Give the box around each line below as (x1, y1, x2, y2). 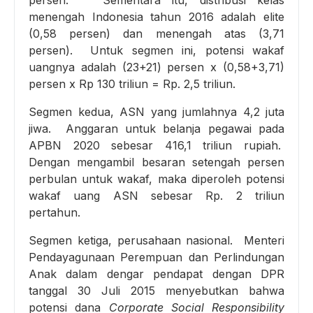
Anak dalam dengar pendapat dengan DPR (29, 267, 284, 282)
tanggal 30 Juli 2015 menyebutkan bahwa (29, 284, 284, 298)
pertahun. (29, 205, 87, 220)
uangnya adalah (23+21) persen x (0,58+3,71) (29, 60, 284, 75)
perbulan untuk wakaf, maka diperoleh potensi (29, 172, 284, 187)
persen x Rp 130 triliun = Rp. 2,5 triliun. (29, 77, 239, 92)
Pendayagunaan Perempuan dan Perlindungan (29, 250, 284, 265)
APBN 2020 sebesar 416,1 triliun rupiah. (29, 138, 284, 153)
